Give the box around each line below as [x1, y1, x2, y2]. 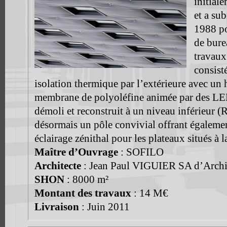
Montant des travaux [34, 187, 131, 200]
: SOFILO [118, 146, 164, 159]
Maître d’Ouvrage [34, 146, 118, 159]
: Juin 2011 [79, 201, 130, 213]
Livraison [34, 201, 79, 213]
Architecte [34, 160, 81, 172]
